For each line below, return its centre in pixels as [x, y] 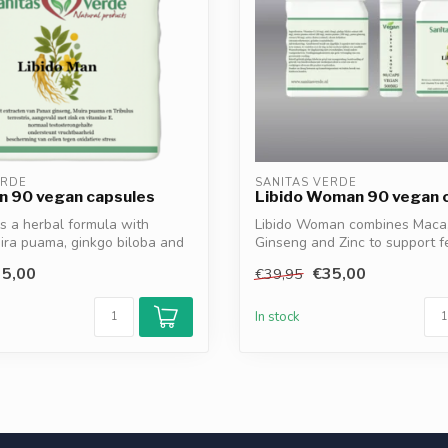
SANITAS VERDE [306, 182]
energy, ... [284, 260]
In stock [277, 317]
